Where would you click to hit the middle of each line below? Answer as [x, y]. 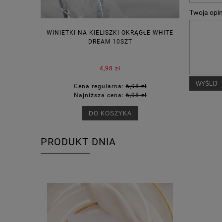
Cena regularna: [100, 86]
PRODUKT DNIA [78, 142]
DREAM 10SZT [110, 42]
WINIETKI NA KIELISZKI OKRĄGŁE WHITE [110, 33]
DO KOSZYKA [110, 113]
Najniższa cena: [100, 95]
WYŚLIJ [206, 84]
